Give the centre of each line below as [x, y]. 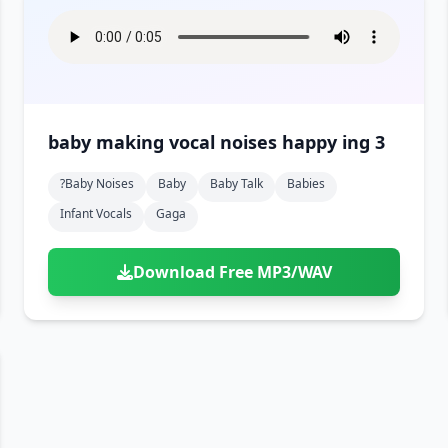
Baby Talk [236, 183]
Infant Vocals [96, 213]
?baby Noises [97, 183]
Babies [306, 183]
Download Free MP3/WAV [232, 272]
